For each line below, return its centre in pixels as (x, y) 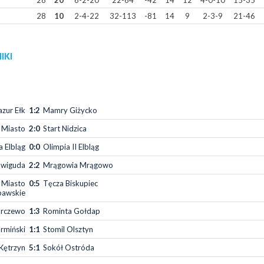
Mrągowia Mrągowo (78, 165)
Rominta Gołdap (72, 211)
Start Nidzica (65, 128)
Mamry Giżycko (70, 110)
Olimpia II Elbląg (71, 146)
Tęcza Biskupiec (70, 183)
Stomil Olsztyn (68, 229)
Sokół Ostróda (69, 247)
